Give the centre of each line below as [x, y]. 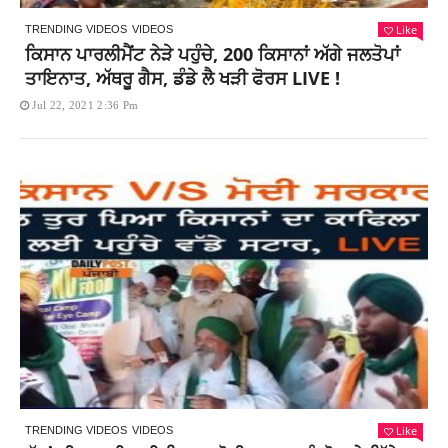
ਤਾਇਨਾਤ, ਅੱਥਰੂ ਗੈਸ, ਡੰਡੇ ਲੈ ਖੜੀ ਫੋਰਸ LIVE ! [182, 78]
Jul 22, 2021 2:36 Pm [85, 105]
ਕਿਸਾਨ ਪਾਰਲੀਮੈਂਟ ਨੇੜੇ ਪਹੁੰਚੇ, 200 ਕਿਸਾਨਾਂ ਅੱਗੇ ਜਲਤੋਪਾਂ [212, 54]
